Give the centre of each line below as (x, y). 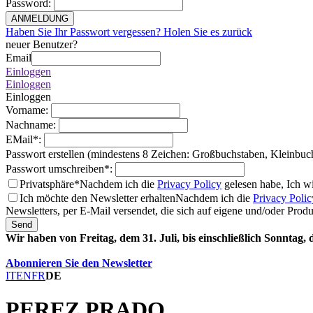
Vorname (26, 110)
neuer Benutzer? (42, 44)
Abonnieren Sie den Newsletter (79, 263)
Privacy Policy (189, 184)
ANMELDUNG (40, 19)
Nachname (29, 125)
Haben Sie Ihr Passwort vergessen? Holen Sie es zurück (129, 32)
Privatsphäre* (50, 184)
